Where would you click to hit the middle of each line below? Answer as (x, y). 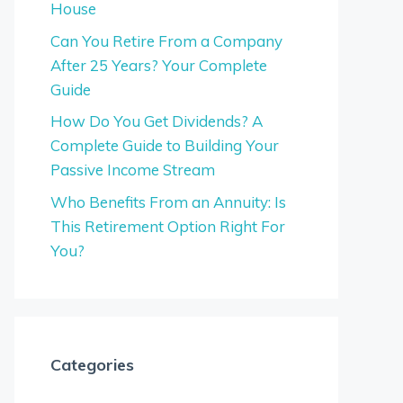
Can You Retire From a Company (166, 40)
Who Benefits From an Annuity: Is (168, 201)
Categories (92, 364)
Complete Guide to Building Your (165, 145)
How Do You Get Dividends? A (157, 121)
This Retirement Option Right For (168, 226)
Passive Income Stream (133, 170)
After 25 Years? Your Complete (159, 65)
